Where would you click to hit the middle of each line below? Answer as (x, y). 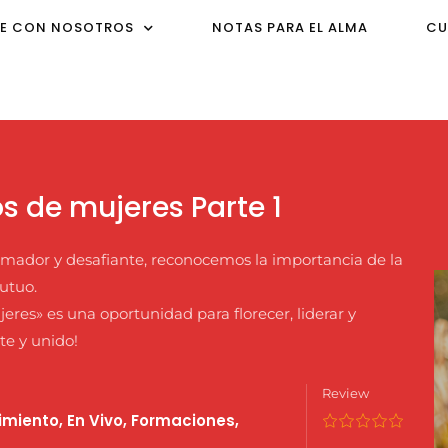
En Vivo (94, 420)
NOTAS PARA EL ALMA (289, 27)
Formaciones (182, 420)
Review (345, 393)
